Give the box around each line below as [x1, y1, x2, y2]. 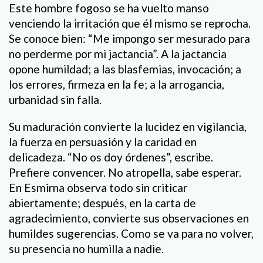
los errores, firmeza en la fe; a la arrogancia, [9, 77, 224, 92]
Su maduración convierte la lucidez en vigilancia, [9, 119, 247, 133]
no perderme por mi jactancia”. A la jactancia [9, 47, 227, 61]
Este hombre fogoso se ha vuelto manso [9, 1, 209, 15]
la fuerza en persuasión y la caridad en [9, 134, 197, 149]
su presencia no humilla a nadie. [9, 241, 164, 255]
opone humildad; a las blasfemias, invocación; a [9, 62, 241, 76]
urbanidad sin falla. [9, 93, 102, 107]
